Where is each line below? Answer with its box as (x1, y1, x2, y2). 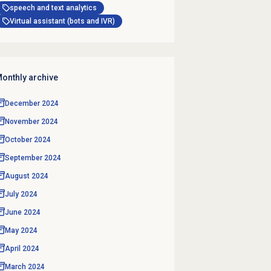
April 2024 (5, 244, 39, 253)
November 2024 (5, 117, 58, 126)
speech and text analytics (9, 3, 97, 12)
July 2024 (5, 189, 38, 198)
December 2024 (5, 99, 59, 108)
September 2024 (5, 153, 61, 162)
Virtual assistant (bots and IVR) (9, 16, 115, 25)
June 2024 (5, 207, 41, 217)
